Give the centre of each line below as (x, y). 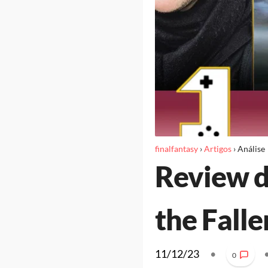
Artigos (217, 149)
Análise (251, 149)
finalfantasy (176, 149)
